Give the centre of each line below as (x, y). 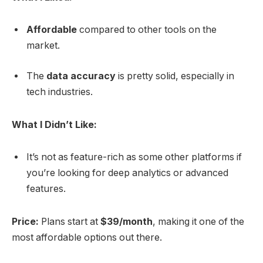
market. (43, 46)
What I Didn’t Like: (54, 124)
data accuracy (81, 76)
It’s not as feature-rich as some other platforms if (134, 157)
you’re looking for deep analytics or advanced (127, 173)
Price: (25, 222)
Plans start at (70, 222)
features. (46, 189)
